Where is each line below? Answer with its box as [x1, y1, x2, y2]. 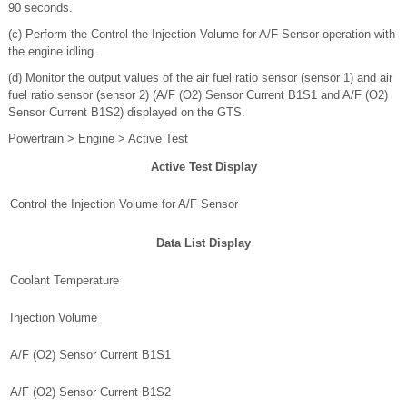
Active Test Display [150, 159, 257, 174]
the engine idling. [8, 44, 97, 58]
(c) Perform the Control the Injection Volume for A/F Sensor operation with [8, 26, 395, 41]
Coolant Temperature [10, 273, 119, 287]
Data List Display [156, 235, 251, 250]
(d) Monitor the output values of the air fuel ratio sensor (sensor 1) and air [8, 70, 392, 84]
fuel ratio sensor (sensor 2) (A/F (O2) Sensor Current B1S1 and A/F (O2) [8, 87, 388, 102]
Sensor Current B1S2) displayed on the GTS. [8, 104, 245, 119]
